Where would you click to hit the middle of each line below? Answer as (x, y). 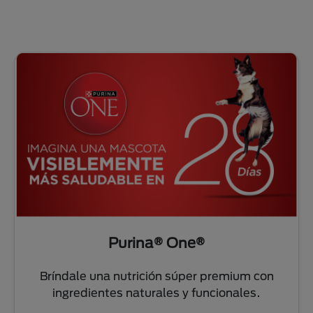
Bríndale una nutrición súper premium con (156, 275)
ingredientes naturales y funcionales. (156, 292)
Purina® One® (156, 242)
